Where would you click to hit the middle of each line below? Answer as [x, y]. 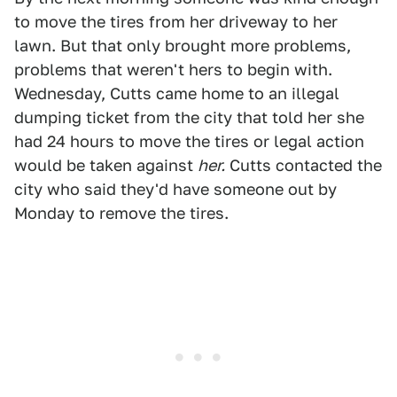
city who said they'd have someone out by [175, 190]
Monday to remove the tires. [121, 214]
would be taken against [106, 166]
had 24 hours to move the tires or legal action [189, 142]
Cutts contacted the [304, 166]
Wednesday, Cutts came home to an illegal [177, 94]
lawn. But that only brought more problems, [183, 46]
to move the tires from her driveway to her [176, 22]
